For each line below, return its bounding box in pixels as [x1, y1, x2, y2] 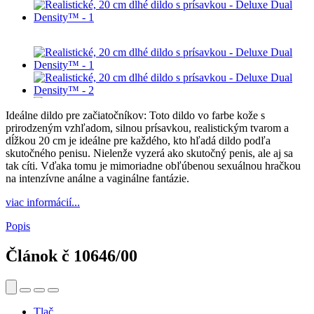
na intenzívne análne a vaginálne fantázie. [6, 172, 189, 185]
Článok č [6, 247, 74, 266]
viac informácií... [6, 196, 80, 209]
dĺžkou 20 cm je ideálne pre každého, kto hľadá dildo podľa [6, 135, 271, 147]
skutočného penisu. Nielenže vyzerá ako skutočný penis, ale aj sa [6, 147, 293, 160]
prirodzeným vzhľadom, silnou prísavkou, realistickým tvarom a [6, 122, 289, 135]
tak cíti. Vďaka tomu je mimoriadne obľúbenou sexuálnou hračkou [6, 160, 301, 172]
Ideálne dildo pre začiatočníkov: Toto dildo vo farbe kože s [6, 109, 265, 122]
